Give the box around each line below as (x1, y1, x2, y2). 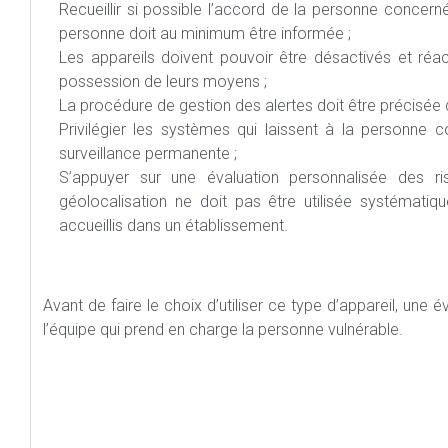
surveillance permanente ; (59, 144, 237, 163)
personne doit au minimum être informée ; (59, 24, 351, 43)
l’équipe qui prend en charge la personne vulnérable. (43, 320, 403, 339)
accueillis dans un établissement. (59, 216, 288, 235)
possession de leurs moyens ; (59, 72, 267, 91)
